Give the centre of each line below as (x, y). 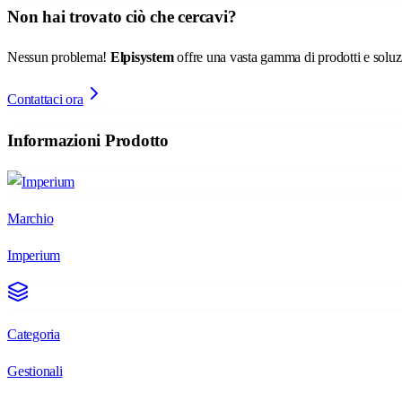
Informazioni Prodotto (88, 141)
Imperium (34, 255)
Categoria (34, 334)
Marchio (31, 218)
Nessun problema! (59, 57)
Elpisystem (142, 57)
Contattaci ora (45, 100)
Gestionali (35, 371)
